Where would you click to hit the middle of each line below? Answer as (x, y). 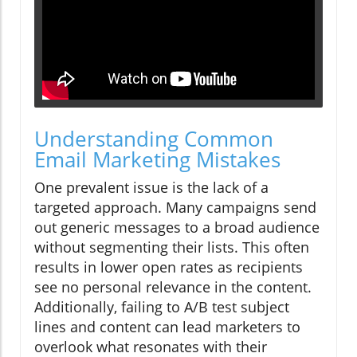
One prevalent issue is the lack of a (151, 188)
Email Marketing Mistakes (157, 160)
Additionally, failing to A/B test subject (162, 307)
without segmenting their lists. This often (172, 247)
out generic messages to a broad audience (177, 228)
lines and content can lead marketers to (167, 327)
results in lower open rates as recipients (169, 267)
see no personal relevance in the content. (173, 287)
